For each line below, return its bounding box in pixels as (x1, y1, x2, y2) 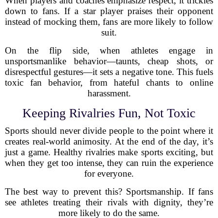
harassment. (87, 88, 131, 98)
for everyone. (84, 168, 134, 179)
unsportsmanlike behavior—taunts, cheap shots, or (5, 56, 213, 66)
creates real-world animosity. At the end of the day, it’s (5, 136, 213, 146)
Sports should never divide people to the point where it (5, 126, 213, 136)
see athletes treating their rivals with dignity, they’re (5, 197, 213, 207)
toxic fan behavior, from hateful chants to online (5, 77, 213, 88)
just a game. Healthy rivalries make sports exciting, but (5, 147, 213, 157)
